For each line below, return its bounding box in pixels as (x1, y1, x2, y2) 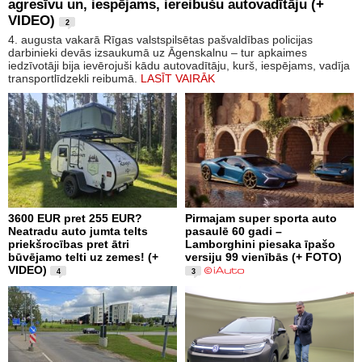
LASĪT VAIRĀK (141, 71, 215, 85)
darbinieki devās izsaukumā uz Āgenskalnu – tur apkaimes (8, 45, 307, 59)
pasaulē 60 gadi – (185, 224, 282, 238)
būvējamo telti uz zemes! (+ (8, 250, 158, 263)
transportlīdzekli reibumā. (8, 71, 141, 85)
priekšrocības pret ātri (8, 237, 129, 250)
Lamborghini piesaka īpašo (185, 237, 335, 250)
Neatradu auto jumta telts (8, 224, 148, 238)
